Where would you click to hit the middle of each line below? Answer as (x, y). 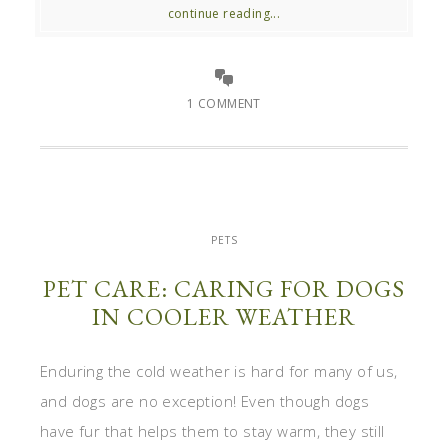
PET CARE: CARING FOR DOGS (224, 288)
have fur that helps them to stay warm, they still (212, 430)
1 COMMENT (224, 103)
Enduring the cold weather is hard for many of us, (219, 370)
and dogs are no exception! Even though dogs (205, 400)
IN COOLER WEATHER (224, 316)
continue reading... (224, 13)
